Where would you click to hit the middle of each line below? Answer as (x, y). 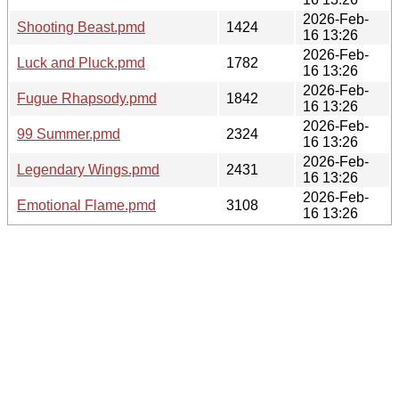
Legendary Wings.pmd (88, 169)
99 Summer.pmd (69, 134)
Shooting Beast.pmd (81, 27)
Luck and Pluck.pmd (81, 62)
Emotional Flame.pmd (86, 205)
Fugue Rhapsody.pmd (87, 98)
